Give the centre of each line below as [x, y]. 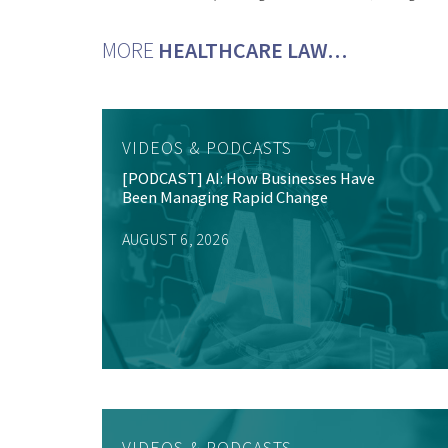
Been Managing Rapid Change [225, 198]
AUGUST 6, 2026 [175, 239]
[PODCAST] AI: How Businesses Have [248, 179]
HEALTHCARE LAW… [252, 50]
